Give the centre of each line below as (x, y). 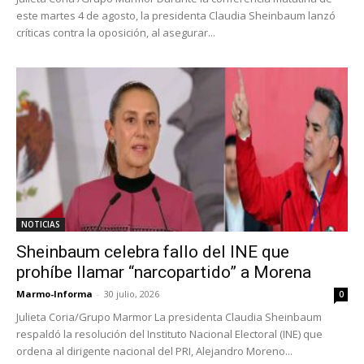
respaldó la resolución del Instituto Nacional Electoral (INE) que (169, 334)
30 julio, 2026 (132, 293)
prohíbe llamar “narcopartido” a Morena (164, 272)
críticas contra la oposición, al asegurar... (116, 33)
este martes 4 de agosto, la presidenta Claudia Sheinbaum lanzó (176, 16)
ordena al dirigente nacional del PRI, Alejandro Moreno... (154, 351)
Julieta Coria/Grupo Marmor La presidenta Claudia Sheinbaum (169, 316)
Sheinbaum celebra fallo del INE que (153, 251)
